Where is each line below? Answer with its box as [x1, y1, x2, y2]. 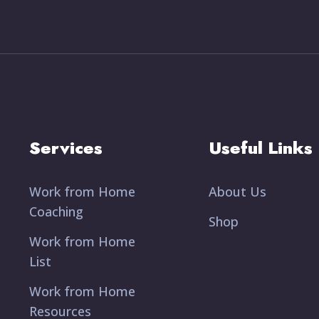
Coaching [29, 202, 83, 220]
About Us [209, 182, 266, 200]
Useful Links [209, 135, 313, 160]
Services [29, 135, 103, 160]
